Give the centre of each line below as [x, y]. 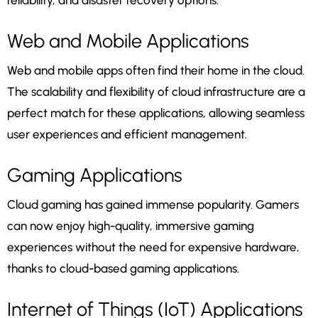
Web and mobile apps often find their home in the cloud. [156, 71]
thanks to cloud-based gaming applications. [123, 269]
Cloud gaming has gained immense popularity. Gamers [153, 205]
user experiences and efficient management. [127, 135]
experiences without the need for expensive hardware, [153, 247]
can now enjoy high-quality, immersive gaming [131, 226]
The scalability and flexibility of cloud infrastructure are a [156, 92]
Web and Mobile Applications [128, 41]
